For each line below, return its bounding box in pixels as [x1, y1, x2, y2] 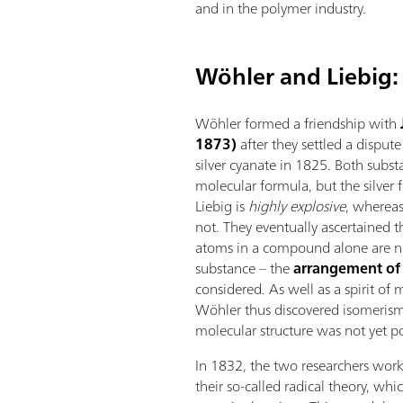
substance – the [195, 255, 294, 281]
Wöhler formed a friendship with [195, 111, 401, 136]
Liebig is [195, 193, 249, 219]
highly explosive [248, 193, 346, 219]
